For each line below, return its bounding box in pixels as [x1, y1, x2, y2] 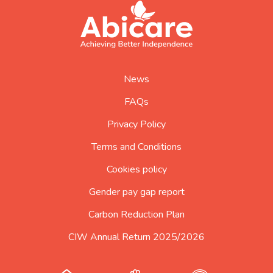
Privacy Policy [107, 118, 166, 132]
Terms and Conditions [91, 140, 182, 154]
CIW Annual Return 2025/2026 [68, 230, 205, 244]
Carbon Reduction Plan [88, 208, 185, 222]
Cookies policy [106, 163, 167, 177]
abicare [80, 15, 110, 29]
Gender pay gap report [88, 185, 185, 199]
